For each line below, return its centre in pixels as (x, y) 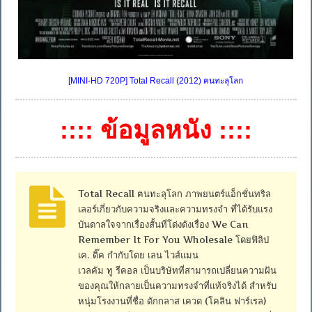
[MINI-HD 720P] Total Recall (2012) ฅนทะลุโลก (156, 80)
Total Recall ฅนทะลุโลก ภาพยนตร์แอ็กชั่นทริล (175, 193)
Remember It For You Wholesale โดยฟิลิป (174, 239)
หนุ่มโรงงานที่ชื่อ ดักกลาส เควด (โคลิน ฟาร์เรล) (172, 301)
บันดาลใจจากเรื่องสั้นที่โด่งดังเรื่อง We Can (164, 224)
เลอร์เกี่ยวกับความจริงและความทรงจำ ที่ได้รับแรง (175, 209)
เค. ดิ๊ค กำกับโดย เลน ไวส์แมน (139, 255)
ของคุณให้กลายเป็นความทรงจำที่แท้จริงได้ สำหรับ (178, 285)
